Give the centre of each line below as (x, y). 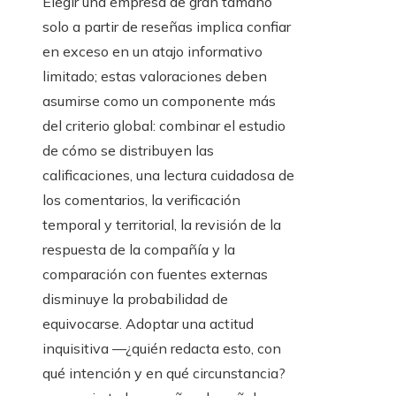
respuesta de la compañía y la (139, 250)
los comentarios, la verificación (141, 200)
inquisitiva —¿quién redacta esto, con (162, 349)
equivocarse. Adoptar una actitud (148, 324)
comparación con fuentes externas (155, 274)
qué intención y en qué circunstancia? (164, 373)
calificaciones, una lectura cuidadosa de (168, 175)
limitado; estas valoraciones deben (155, 76)
